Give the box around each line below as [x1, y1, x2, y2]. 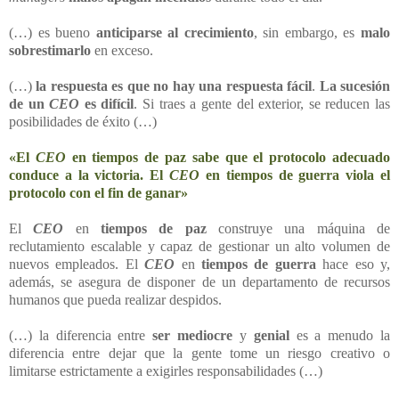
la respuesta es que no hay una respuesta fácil [36, 77, 313, 94]
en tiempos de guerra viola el [199, 167, 391, 183]
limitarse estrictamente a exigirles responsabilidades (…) [9, 362, 322, 379]
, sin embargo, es [253, 24, 362, 40]
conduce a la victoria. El [9, 167, 170, 183]
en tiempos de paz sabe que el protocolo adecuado [65, 149, 391, 165]
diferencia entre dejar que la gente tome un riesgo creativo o [9, 345, 390, 361]
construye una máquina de [206, 220, 391, 236]
